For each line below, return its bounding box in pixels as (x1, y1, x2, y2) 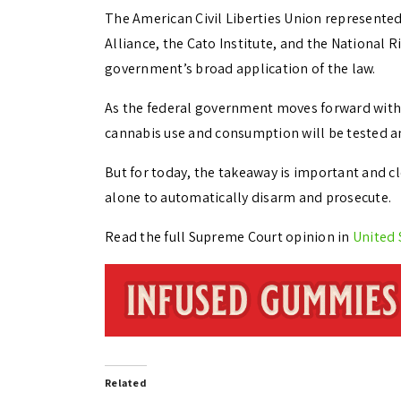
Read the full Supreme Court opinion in (105, 226, 353, 246)
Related (105, 375, 147, 389)
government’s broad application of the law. (105, 58, 376, 78)
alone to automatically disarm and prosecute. (105, 187, 391, 207)
